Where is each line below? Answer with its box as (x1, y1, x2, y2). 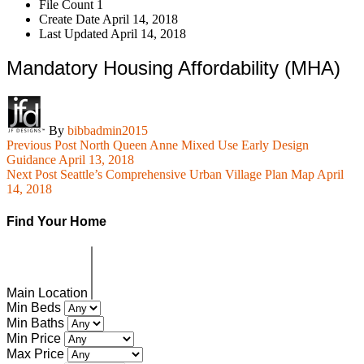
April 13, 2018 (58, 153, 134, 167)
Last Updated (39, 26, 110, 41)
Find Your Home (6, 214, 106, 228)
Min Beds (6, 300, 64, 314)
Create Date (39, 11, 102, 26)
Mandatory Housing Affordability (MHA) (6, 57, 340, 80)
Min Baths (6, 315, 67, 330)
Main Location (6, 285, 91, 300)
